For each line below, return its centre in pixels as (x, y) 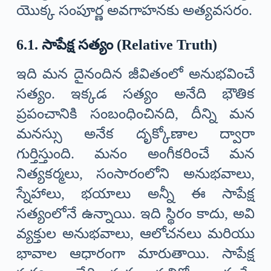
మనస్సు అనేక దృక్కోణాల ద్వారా (135, 133)
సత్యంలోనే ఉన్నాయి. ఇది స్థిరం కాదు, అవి (135, 213)
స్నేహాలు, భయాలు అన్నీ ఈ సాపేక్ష (135, 193)
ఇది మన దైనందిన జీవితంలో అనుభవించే (135, 73)
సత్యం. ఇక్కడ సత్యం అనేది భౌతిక (135, 93)
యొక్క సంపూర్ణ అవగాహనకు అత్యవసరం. (134, 10)
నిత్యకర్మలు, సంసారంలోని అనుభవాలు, (135, 173)
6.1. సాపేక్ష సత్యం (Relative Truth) (116, 44)
